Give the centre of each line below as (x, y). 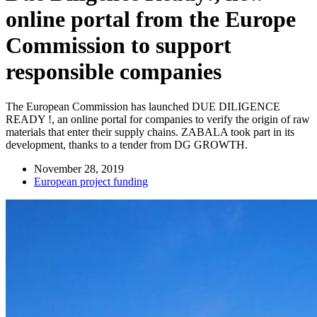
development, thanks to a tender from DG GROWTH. (127, 144)
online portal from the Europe (151, 19)
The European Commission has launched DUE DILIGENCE (143, 106)
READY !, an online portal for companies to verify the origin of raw (158, 119)
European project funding (91, 181)
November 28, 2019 (79, 168)
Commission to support (119, 46)
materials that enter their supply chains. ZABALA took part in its (150, 132)
